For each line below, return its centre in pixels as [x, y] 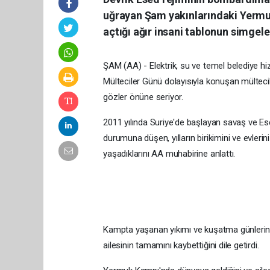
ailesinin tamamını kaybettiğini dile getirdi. [181, 245]
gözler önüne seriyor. [143, 97]
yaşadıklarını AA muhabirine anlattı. [169, 153]
